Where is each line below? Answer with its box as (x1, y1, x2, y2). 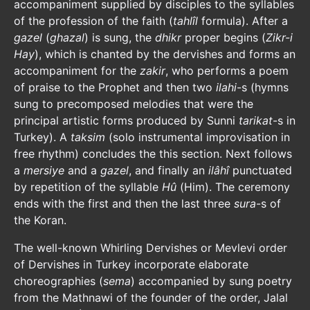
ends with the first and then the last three (14, 197, 234, 210)
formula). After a (201, 14, 288, 28)
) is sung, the (84, 30, 155, 44)
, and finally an (129, 163, 208, 177)
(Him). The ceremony (180, 180, 290, 194)
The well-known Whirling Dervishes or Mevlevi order (14, 241, 287, 255)
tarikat (239, 113, 273, 127)
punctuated (232, 163, 292, 177)
